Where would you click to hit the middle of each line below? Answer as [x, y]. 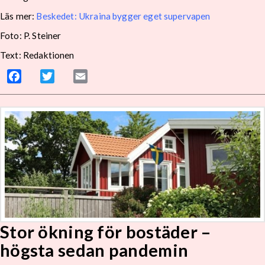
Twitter [70, 76]
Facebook [42, 76]
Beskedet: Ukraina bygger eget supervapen [123, 16]
